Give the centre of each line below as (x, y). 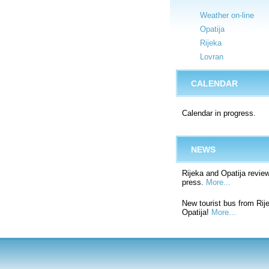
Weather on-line (227, 15)
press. (194, 182)
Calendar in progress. (219, 113)
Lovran (212, 57)
